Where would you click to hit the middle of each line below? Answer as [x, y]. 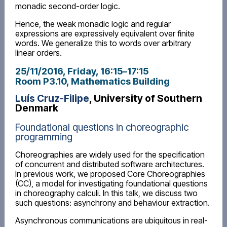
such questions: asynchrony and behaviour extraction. [112, 202]
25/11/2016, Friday [55, 71]
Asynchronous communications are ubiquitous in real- [111, 220]
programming [44, 137]
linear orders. [38, 53]
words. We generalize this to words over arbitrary [103, 43]
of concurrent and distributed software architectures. [109, 164]
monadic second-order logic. [67, 6]
